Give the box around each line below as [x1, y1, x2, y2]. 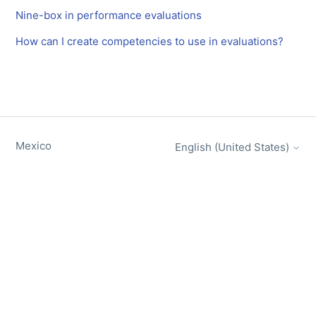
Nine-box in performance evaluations [16, 8, 202, 23]
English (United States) [174, 140, 292, 154]
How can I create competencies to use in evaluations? [16, 35, 284, 49]
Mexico [16, 139, 52, 153]
